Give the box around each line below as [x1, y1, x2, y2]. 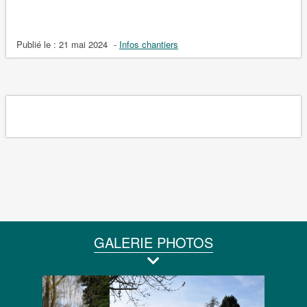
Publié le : [16, 37, 59, 51]
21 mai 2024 [58, 37, 108, 51]
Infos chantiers [119, 37, 178, 51]
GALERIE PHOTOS [93, 232, 213, 252]
